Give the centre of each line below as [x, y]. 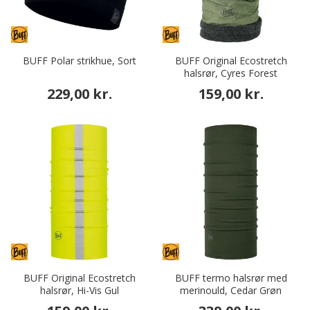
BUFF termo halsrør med [231, 278]
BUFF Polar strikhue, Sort [79, 61]
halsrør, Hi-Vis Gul [79, 291]
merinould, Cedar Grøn [231, 291]
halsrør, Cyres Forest [231, 73]
